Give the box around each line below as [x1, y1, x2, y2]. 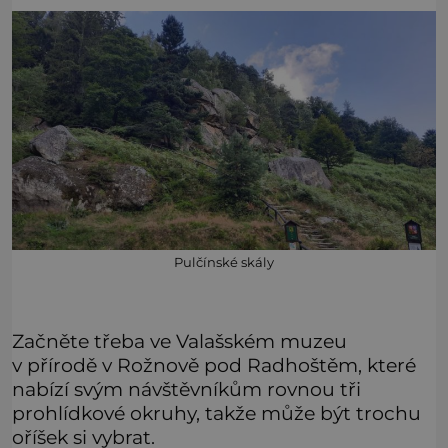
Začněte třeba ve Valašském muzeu [12, 328, 347, 353]
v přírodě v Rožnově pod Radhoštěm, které [12, 352, 416, 377]
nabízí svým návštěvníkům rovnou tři [12, 376, 361, 401]
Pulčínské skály [174, 254, 274, 270]
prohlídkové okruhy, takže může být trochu [12, 400, 421, 425]
